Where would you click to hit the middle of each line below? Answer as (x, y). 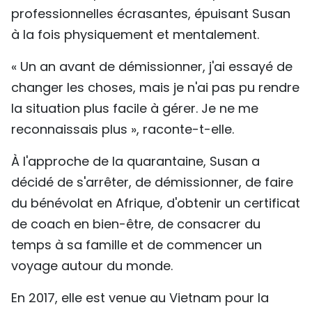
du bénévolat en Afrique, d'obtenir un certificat (156, 203)
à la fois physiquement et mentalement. (135, 35)
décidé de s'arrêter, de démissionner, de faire (152, 182)
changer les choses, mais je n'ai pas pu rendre (155, 88)
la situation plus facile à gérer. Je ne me (135, 109)
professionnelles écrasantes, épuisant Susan (151, 14)
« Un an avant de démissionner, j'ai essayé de (152, 67)
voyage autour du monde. (92, 266)
